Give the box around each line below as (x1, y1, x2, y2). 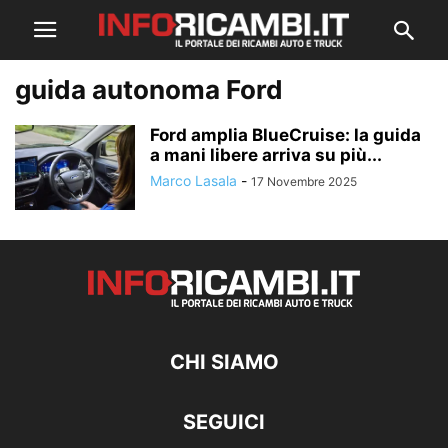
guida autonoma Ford (15, 74, 283, 105)
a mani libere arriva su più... (150, 145, 382, 165)
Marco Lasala (150, 172, 237, 189)
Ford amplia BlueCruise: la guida (150, 125, 421, 145)
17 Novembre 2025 (251, 174, 357, 189)
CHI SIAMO (169, 350, 279, 374)
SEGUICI (183, 410, 265, 434)
